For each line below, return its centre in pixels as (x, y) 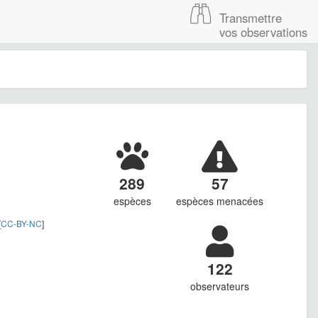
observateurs (220, 286)
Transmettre (251, 18)
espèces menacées (220, 201)
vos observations (263, 32)
